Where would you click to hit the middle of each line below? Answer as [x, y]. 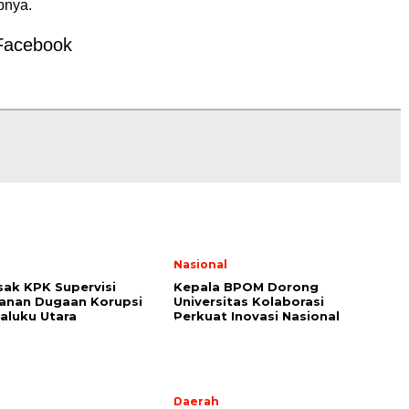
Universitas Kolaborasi [249, 302]
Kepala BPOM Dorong [246, 287]
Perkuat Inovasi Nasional [257, 316]
